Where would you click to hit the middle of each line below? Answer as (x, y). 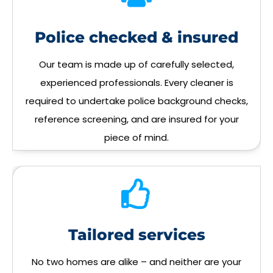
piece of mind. (136, 138)
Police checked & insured (136, 37)
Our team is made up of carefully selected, (136, 65)
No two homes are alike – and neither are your (136, 262)
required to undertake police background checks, (136, 101)
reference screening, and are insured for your (136, 119)
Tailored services (136, 235)
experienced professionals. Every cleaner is (136, 83)
